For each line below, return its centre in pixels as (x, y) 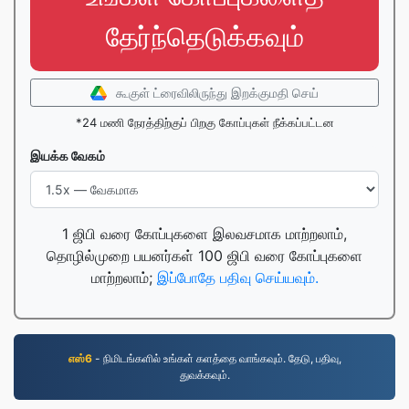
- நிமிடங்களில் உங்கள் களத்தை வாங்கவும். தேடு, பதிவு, (216, 358)
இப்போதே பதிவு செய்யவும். (237, 278)
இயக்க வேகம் (68, 156)
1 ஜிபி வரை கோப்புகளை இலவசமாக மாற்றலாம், (204, 234)
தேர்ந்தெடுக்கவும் (204, 37)
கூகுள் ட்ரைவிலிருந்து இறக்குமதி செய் (217, 93)
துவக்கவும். (204, 375)
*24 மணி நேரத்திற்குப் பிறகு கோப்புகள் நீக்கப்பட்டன (204, 122)
